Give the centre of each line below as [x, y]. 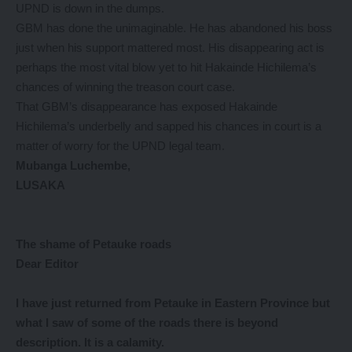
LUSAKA [40, 185]
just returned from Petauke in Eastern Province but [189, 303]
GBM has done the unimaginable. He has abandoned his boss [174, 28]
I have [32, 303]
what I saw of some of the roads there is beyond [147, 323]
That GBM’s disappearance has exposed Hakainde [147, 106]
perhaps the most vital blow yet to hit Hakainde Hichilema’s [166, 67]
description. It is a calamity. [90, 342]
